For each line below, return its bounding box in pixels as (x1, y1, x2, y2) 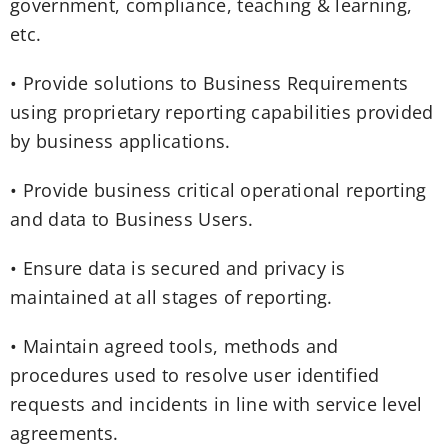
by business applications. (10, 129, 231, 154)
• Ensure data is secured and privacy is (10, 256, 346, 281)
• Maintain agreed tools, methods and (10, 334, 339, 359)
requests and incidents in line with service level (10, 392, 423, 417)
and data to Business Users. (10, 207, 254, 232)
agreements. (10, 421, 119, 446)
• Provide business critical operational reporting (10, 178, 427, 203)
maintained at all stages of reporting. (10, 285, 333, 310)
